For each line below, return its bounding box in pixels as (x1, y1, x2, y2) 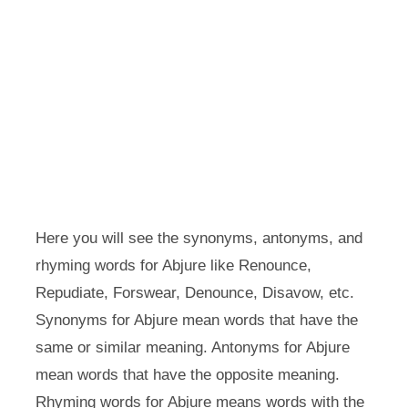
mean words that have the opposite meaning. (35, 366, 340, 383)
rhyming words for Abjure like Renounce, (35, 257, 311, 274)
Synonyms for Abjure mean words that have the (35, 311, 358, 329)
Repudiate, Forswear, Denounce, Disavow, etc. (35, 284, 354, 301)
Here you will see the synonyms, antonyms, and (35, 229, 362, 247)
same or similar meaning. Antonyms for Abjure (35, 339, 350, 356)
